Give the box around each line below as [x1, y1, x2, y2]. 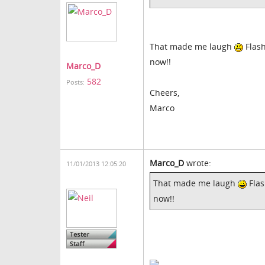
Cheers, [150, 87, 179, 98]
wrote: [184, 157, 211, 169]
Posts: [66, 78, 85, 86]
